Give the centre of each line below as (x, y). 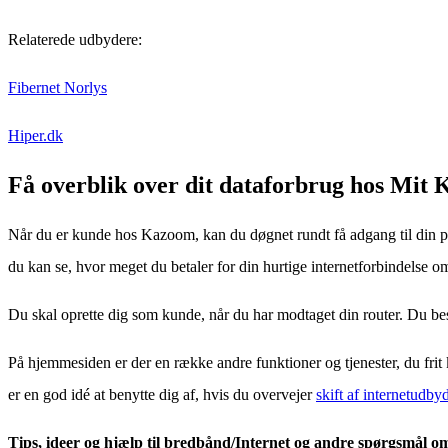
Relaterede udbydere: (75, 39)
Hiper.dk (35, 135)
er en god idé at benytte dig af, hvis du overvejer (162, 394)
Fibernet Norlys (57, 87)
